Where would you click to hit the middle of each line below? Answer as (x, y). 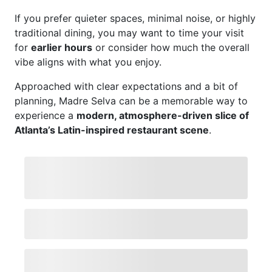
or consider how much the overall (171, 47)
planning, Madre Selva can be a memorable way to (131, 101)
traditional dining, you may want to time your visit (129, 33)
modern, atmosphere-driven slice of (163, 115)
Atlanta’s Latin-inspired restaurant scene (112, 130)
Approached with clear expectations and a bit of (126, 86)
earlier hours (62, 47)
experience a (46, 115)
